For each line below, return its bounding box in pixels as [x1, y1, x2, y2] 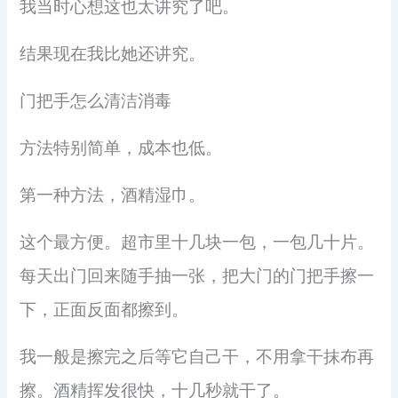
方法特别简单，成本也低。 [20, 138, 223, 159]
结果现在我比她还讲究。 [20, 44, 206, 65]
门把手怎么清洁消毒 [20, 91, 172, 112]
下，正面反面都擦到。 [20, 299, 189, 321]
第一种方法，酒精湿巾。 [20, 185, 206, 206]
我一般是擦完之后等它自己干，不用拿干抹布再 [20, 346, 375, 368]
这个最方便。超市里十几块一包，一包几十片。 [20, 232, 375, 253]
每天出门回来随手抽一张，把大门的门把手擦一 [20, 266, 375, 287]
